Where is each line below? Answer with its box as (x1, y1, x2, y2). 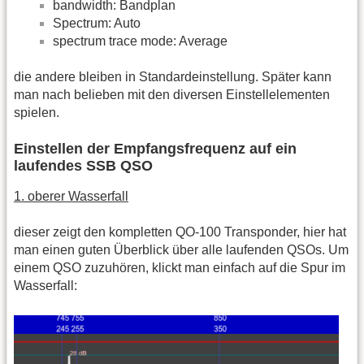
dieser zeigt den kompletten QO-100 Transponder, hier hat (14, 224, 346, 239)
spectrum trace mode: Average (53, 33, 227, 48)
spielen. (14, 106, 59, 120)
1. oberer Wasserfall (14, 188, 128, 203)
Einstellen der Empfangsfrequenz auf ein (14, 140, 297, 157)
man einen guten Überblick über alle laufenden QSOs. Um (14, 242, 349, 257)
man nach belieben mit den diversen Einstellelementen (14, 88, 330, 102)
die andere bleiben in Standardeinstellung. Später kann (14, 70, 331, 84)
